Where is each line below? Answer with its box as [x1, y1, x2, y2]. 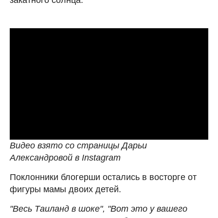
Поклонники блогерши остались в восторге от [10, 172, 197, 182]
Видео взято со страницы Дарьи [10, 141, 147, 150]
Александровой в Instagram [10, 153, 121, 163]
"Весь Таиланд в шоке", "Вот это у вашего [10, 204, 187, 214]
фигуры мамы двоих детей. [10, 184, 121, 194]
